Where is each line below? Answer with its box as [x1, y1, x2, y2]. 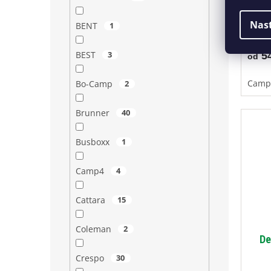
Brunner [75, 107, 112, 119]
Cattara [75, 194, 108, 206]
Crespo [75, 252, 106, 264]
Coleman [75, 223, 114, 235]
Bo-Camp [75, 78, 115, 90]
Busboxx [75, 136, 112, 148]
